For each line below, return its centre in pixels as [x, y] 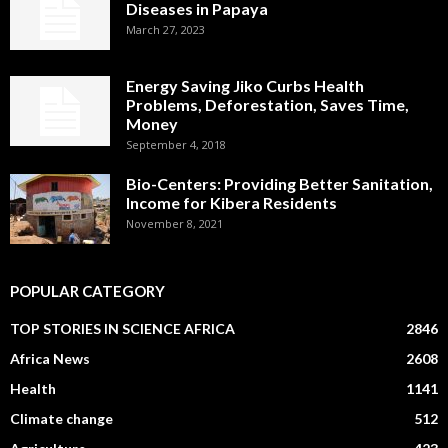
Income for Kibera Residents [231, 203]
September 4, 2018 [176, 145]
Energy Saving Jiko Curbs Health [245, 86]
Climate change [61, 419]
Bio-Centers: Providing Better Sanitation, [279, 184]
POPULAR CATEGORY [87, 291]
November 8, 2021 [174, 224]
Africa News [50, 359]
